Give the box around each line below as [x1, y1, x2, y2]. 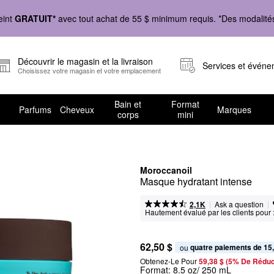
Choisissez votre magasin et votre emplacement [18, 65, 161, 75]
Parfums [18, 103, 51, 116]
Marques [217, 103, 251, 116]
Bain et [114, 98, 142, 110]
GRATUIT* [15, 12, 56, 24]
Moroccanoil [140, 164, 192, 176]
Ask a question [214, 199, 264, 209]
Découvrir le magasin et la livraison [18, 55, 153, 67]
